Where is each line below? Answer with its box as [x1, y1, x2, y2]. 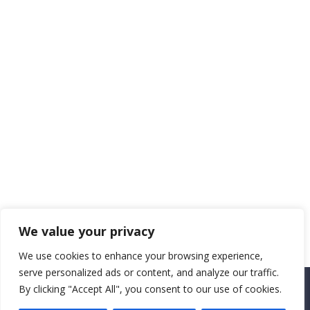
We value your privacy [19, 223, 154, 239]
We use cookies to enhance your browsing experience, [19, 249, 263, 262]
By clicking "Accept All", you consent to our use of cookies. [19, 282, 282, 295]
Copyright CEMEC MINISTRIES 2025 [7, 291, 192, 304]
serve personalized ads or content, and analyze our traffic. [19, 266, 279, 279]
